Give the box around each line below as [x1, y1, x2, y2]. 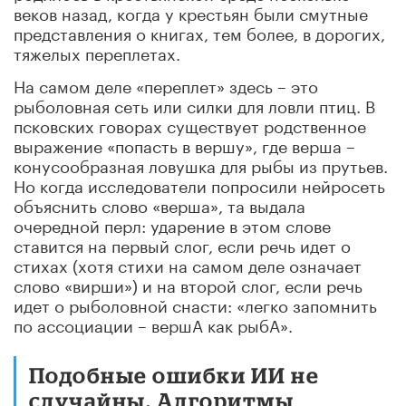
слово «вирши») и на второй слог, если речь [14, 270, 362, 296]
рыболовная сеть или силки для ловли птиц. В [14, 91, 375, 117]
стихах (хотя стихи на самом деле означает [14, 250, 362, 276]
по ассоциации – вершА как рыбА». [14, 310, 293, 336]
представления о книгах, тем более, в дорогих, [14, 18, 385, 44]
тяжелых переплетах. [14, 38, 180, 64]
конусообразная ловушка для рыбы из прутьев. [14, 150, 388, 177]
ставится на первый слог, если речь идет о [14, 230, 351, 256]
